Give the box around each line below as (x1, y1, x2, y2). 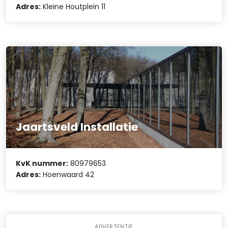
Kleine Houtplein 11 (41, 1, 106, 12)
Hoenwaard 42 (41, 169, 95, 180)
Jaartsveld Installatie (16, 119, 138, 135)
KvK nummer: (16, 158, 69, 168)
